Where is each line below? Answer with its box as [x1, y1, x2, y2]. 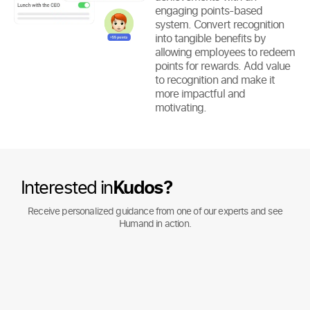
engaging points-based [155, 2, 262, 18]
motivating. [155, 99, 207, 115]
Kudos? [112, 174, 172, 199]
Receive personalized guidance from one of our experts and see [28, 203, 282, 217]
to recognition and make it [155, 71, 275, 87]
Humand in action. [119, 216, 191, 230]
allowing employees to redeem [155, 44, 295, 60]
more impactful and [155, 85, 245, 101]
